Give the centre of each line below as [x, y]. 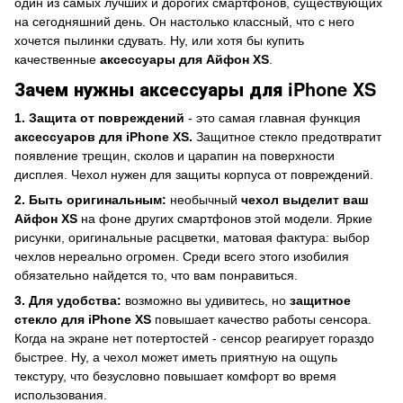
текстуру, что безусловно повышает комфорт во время [175, 376]
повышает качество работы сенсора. [261, 319]
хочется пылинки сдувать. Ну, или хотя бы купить [159, 40]
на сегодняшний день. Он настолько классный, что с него [184, 22]
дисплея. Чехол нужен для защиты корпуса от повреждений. [194, 174]
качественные [57, 59]
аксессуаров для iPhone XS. [103, 136]
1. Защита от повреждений [99, 117]
